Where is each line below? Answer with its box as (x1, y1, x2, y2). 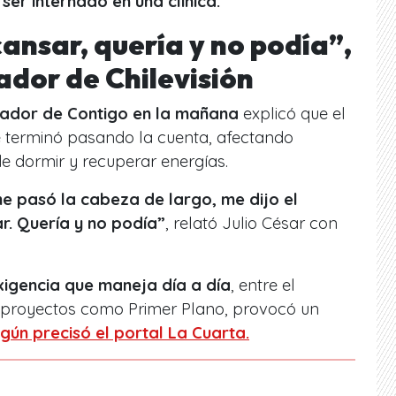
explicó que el (239, 103, 346, 124)
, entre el (231, 274, 295, 295)
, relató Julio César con (165, 212, 338, 233)
